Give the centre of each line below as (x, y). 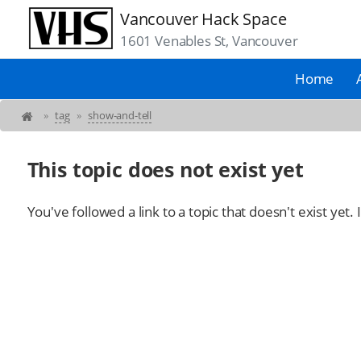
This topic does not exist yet (165, 170)
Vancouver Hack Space (203, 19)
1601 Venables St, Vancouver (209, 41)
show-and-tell (120, 116)
